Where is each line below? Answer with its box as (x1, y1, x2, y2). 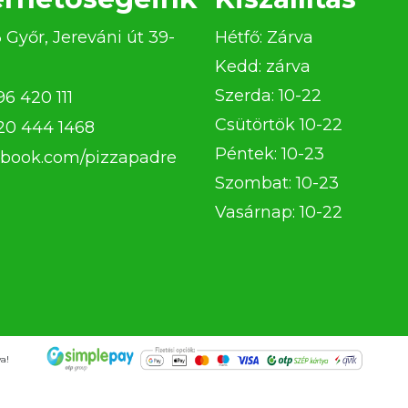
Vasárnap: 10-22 (215, 202, 342, 223)
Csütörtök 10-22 (215, 115, 342, 136)
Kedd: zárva (215, 56, 311, 77)
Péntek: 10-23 (215, 144, 324, 165)
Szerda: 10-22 (215, 86, 321, 107)
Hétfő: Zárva (215, 27, 313, 48)
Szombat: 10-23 (215, 173, 339, 194)
